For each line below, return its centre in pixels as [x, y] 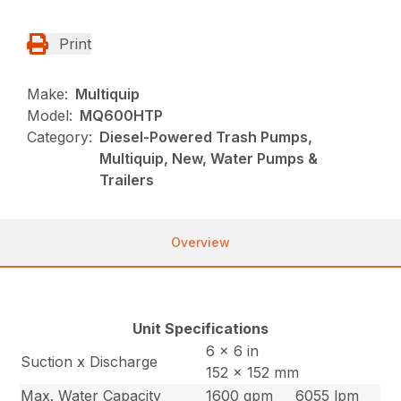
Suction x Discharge [90, 362]
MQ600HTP [122, 116]
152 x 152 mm [253, 373]
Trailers [127, 180]
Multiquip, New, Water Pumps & [209, 159]
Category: [60, 137]
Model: [50, 116]
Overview [200, 243]
